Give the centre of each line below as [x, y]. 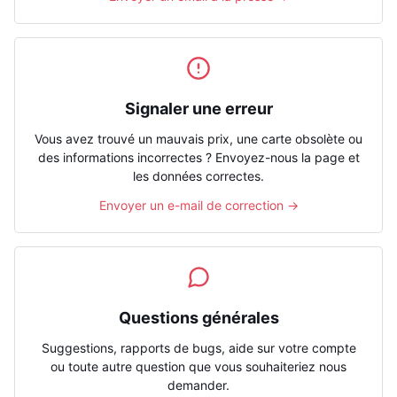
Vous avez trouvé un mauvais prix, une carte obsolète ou [198, 139]
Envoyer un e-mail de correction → [198, 205]
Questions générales [198, 318]
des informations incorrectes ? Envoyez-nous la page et [198, 157]
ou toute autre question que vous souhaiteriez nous [198, 366]
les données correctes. [198, 176]
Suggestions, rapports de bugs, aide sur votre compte [198, 348]
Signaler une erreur [198, 109]
